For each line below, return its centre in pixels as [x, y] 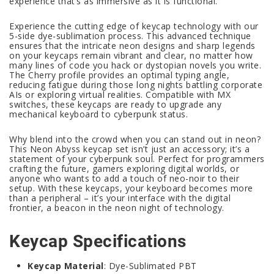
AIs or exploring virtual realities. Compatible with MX [120, 95]
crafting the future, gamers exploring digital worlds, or [124, 169]
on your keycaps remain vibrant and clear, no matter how [131, 56]
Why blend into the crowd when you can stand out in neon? [135, 139]
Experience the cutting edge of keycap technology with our [134, 26]
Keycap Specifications [98, 242]
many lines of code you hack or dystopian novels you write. [135, 65]
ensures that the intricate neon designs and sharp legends [132, 46]
